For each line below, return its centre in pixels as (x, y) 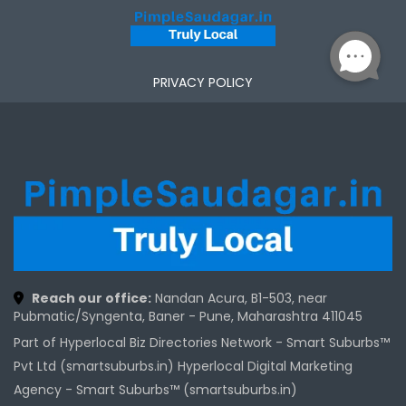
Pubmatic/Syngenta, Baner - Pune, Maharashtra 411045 (188, 316)
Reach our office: (92, 298)
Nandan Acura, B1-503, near (239, 298)
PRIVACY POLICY (203, 83)
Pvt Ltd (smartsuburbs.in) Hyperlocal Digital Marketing (183, 366)
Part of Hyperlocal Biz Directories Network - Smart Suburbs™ (202, 342)
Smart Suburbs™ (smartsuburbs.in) (187, 389)
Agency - (45, 389)
